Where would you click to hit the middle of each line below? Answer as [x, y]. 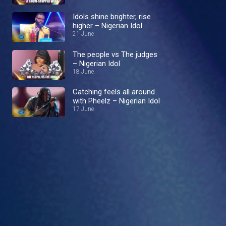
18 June [83, 71]
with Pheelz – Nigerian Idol [116, 101]
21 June [83, 34]
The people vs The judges [115, 54]
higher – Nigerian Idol [107, 26]
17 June [83, 109]
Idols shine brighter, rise [112, 17]
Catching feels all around [114, 92]
